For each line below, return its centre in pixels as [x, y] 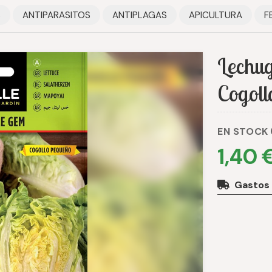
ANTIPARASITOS [56, 15]
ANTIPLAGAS [140, 15]
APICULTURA [216, 15]
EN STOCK [243, 131]
